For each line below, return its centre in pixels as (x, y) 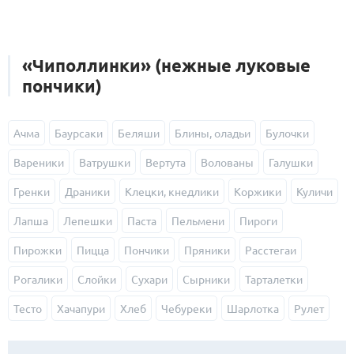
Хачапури (81, 308)
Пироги (258, 220)
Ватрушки (105, 162)
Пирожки (38, 250)
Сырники (206, 279)
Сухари (149, 279)
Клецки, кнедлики (172, 191)
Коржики (258, 191)
